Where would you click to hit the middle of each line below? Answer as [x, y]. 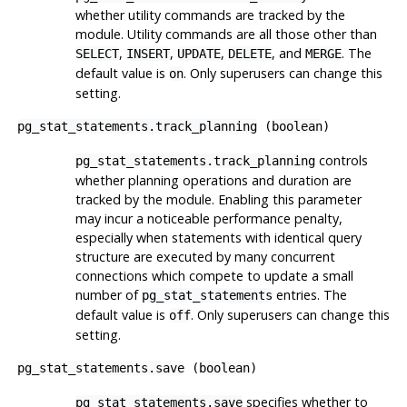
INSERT [148, 53]
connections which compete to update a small [214, 275]
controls [341, 160]
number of [108, 294]
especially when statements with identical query [218, 237]
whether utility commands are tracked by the [210, 15]
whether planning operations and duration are [213, 180]
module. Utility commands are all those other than [226, 34]
